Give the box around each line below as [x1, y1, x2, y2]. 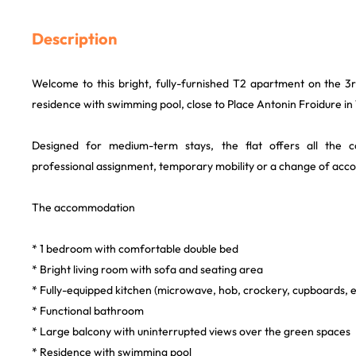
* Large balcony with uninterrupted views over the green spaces [32, 324, 350, 339]
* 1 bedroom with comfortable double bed [32, 242, 238, 256]
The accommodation [32, 200, 135, 215]
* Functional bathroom [32, 304, 144, 318]
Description [32, 29, 117, 48]
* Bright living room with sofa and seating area [32, 262, 263, 277]
